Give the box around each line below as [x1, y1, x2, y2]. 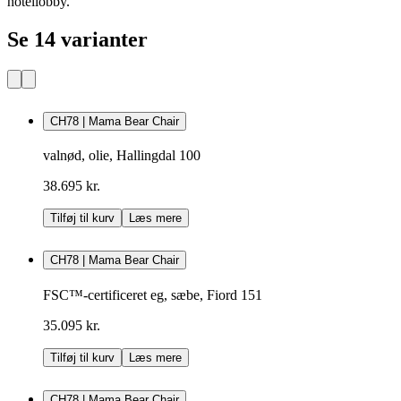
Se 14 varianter [7, 27, 148, 51]
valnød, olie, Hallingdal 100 [43, 148, 200, 164]
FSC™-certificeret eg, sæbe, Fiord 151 [43, 287, 262, 303]
